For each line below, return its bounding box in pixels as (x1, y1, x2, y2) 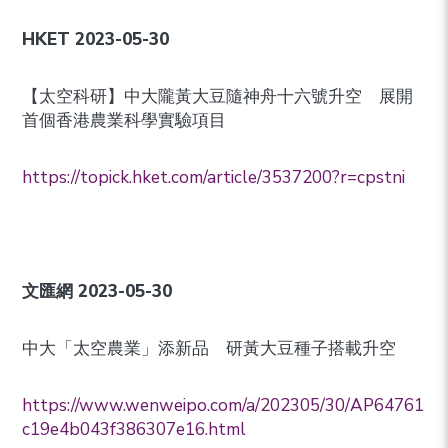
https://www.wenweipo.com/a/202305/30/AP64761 (22, 394, 425, 418)
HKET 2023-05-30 (22, 28, 170, 52)
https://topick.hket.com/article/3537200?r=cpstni (22, 166, 406, 190)
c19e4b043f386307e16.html (22, 418, 247, 442)
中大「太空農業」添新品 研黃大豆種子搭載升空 (22, 337, 397, 361)
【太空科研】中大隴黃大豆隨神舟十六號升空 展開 (22, 85, 414, 109)
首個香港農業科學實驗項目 (22, 109, 227, 133)
